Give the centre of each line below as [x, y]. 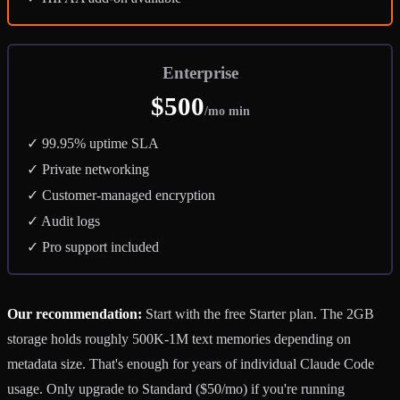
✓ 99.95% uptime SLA [93, 143]
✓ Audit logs [63, 221]
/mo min [227, 110]
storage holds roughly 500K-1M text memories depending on [179, 338]
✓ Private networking [88, 169]
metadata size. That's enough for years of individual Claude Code [191, 363]
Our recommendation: [75, 313]
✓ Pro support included [93, 246]
